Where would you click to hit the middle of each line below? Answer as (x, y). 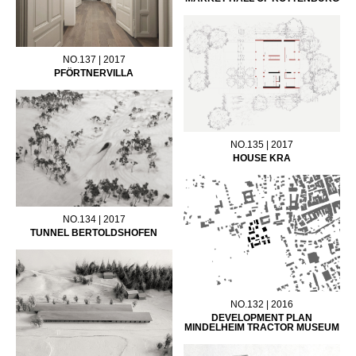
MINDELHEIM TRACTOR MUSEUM (262, 328)
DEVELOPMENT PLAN (262, 318)
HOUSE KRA (262, 159)
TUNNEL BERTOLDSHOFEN (94, 232)
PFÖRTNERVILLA (94, 73)
